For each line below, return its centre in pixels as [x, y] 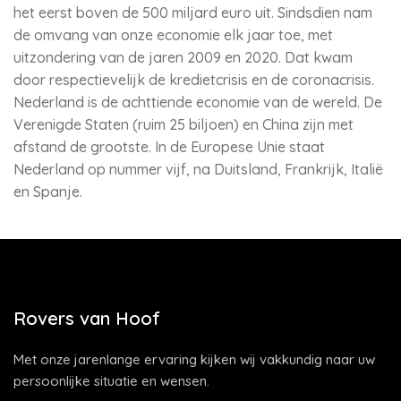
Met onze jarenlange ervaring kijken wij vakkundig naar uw [194, 359]
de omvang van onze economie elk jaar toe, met [173, 35]
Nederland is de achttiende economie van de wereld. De [198, 102]
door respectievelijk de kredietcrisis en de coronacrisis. [194, 80]
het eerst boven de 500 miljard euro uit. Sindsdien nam [193, 13]
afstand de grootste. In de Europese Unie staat [169, 147]
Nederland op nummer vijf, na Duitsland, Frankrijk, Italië [198, 169]
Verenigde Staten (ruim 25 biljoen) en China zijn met [183, 124]
